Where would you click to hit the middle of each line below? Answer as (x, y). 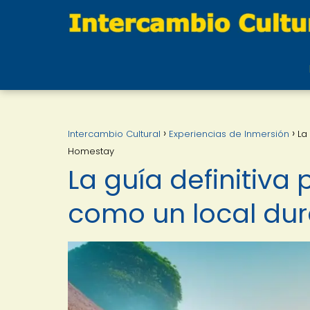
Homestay (91, 151)
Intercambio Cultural (114, 134)
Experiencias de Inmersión (229, 134)
